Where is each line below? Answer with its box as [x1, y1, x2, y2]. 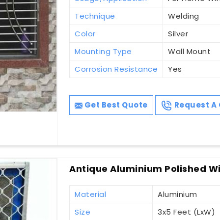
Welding [168, 11, 199, 22]
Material [75, 189, 107, 200]
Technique [75, 11, 115, 22]
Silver [168, 28, 189, 39]
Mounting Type [75, 46, 132, 57]
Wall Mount [168, 46, 211, 57]
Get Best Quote [82, 100, 148, 110]
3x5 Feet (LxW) [158, 207, 216, 218]
